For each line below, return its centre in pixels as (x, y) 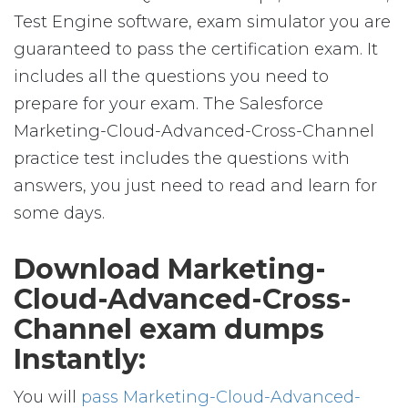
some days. (59, 213)
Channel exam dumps (169, 329)
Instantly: (80, 359)
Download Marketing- (170, 269)
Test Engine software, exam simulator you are (202, 22)
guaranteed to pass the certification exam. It (196, 49)
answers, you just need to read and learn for (195, 186)
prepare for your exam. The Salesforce (168, 104)
